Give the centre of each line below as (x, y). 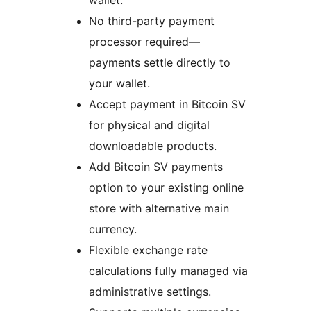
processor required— (144, 42)
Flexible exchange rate (148, 250)
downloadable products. (153, 146)
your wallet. (119, 84)
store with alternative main (159, 209)
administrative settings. (150, 292)
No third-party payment (152, 21)
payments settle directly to (160, 63)
